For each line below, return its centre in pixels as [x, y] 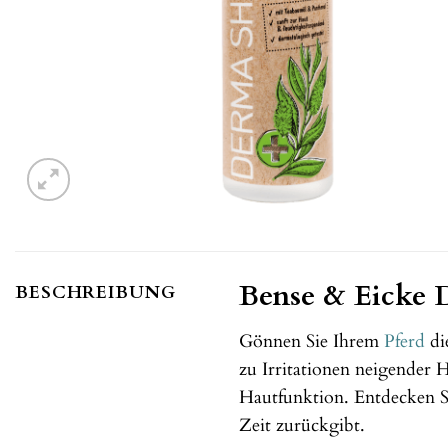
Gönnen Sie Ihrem [311, 342]
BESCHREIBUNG [95, 292]
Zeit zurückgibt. [302, 426]
